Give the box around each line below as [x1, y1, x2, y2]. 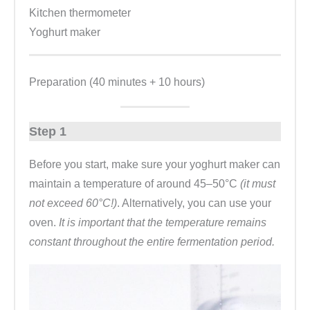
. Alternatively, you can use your [117, 197, 271, 210]
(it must [240, 178, 275, 190]
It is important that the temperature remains [59, 217, 266, 229]
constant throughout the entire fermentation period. [29, 236, 275, 248]
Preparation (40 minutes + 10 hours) [29, 76, 205, 89]
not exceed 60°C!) [29, 197, 117, 210]
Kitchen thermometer [29, 6, 131, 19]
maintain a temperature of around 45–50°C [29, 178, 240, 190]
